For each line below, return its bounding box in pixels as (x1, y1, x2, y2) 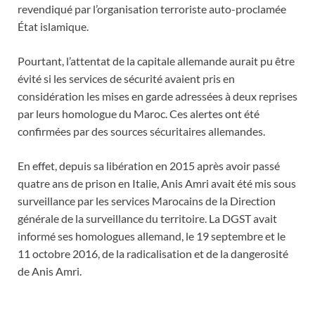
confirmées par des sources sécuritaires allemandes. (18, 124, 265, 139)
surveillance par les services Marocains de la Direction (18, 194, 276, 208)
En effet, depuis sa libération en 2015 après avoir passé (18, 159, 280, 173)
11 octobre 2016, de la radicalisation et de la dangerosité (18, 247, 288, 261)
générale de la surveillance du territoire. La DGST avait (18, 212, 277, 226)
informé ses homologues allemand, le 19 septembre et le (18, 229, 285, 243)
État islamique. (18, 20, 89, 34)
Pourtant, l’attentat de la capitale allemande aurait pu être (18, 54, 295, 68)
